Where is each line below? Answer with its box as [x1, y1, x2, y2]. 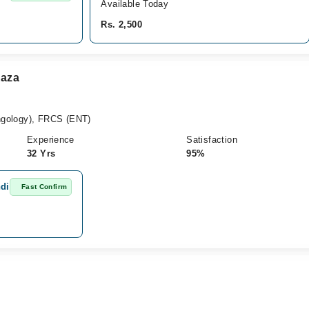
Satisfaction [186, 134, 237, 145]
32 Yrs [26, 148, 56, 159]
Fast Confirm [21, 183, 68, 190]
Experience [26, 134, 74, 145]
